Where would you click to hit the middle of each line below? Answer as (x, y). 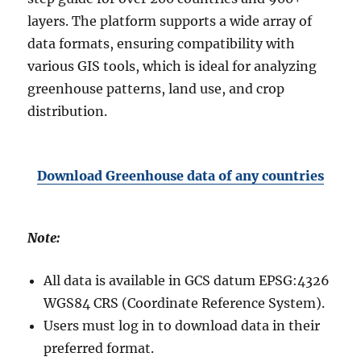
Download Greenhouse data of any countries (180, 176)
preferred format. (99, 349)
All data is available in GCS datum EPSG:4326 (187, 281)
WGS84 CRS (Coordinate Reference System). (185, 303)
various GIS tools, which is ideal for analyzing (172, 66)
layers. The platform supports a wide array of (170, 21)
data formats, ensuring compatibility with (162, 44)
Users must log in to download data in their (182, 326)
